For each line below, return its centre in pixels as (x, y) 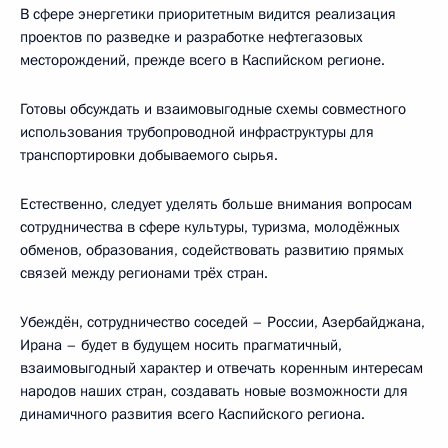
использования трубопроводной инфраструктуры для (197, 131)
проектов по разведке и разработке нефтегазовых (191, 36)
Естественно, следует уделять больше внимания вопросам (216, 203)
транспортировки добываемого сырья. (149, 154)
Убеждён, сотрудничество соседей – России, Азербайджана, (222, 321)
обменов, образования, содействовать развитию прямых (212, 249)
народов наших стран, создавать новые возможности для (214, 390)
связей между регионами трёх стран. (144, 272)
